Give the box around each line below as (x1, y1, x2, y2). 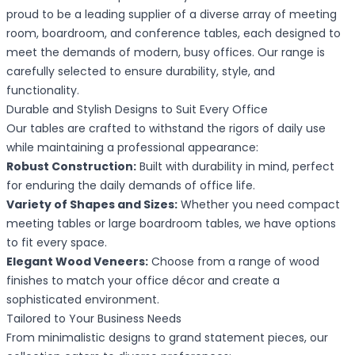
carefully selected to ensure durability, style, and (6, 63, 275, 79)
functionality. (6, 82, 79, 98)
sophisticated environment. (6, 292, 159, 307)
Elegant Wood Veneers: (6, 254, 148, 269)
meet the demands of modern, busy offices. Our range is (6, 44, 325, 60)
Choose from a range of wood (148, 254, 319, 269)
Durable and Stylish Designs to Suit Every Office (6, 101, 268, 117)
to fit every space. (6, 235, 107, 250)
